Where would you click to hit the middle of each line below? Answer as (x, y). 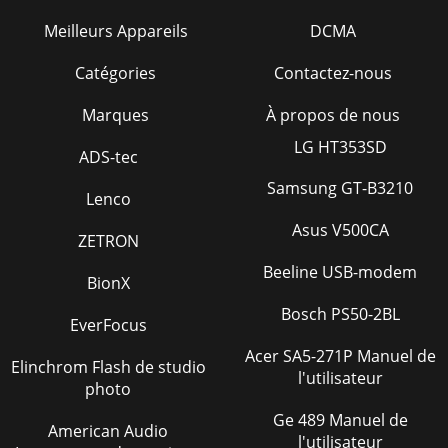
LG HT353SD (340, 147)
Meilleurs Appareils (115, 31)
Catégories (115, 73)
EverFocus (108, 325)
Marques (115, 115)
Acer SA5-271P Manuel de (263, 356)
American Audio (108, 431)
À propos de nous (332, 115)
